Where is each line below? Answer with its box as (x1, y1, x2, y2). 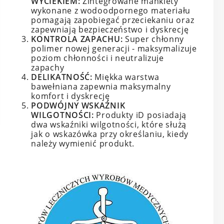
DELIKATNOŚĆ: (31, 71, 95, 83)
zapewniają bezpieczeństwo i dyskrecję (31, 24, 189, 35)
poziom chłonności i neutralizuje (31, 52, 164, 64)
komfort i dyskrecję (31, 90, 110, 102)
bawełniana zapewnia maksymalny (31, 81, 171, 92)
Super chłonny (124, 33, 184, 45)
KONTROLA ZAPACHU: (31, 33, 125, 45)
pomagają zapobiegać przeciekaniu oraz (31, 14, 194, 26)
